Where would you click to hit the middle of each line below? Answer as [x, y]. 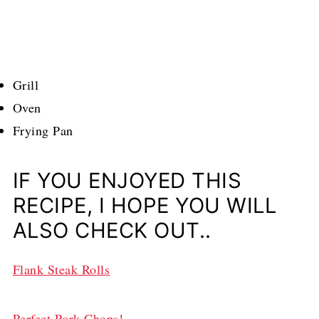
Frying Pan [43, 130]
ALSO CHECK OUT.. [112, 230]
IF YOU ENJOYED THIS [127, 180]
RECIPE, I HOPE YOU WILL [145, 205]
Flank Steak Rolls [61, 269]
